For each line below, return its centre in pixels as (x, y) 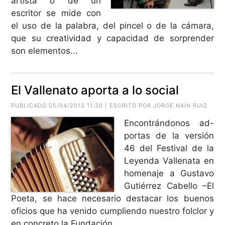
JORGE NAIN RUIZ (181, 105)
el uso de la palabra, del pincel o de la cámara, (113, 25)
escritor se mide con (56, 13)
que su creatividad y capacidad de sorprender (113, 38)
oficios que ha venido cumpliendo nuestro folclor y (113, 211)
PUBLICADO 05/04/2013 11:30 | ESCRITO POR (82, 105)
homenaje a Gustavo (169, 173)
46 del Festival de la (169, 148)
